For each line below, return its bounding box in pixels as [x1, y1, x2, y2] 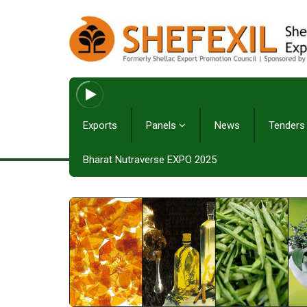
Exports [83, 119, 117, 132]
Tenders [269, 119, 305, 132]
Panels [146, 119, 179, 132]
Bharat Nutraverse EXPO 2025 [83, 153, 217, 166]
